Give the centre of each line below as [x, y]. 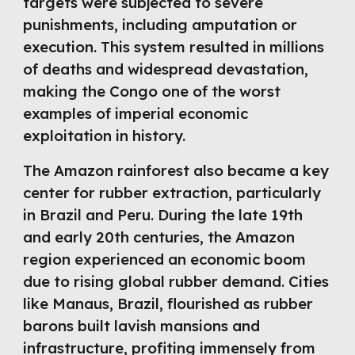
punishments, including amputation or [160, 25]
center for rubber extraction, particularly [172, 193]
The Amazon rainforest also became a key [176, 170]
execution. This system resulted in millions [174, 47]
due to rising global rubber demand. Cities [176, 281]
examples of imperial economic [136, 113]
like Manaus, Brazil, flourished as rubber [168, 303]
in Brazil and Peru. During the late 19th [163, 215]
